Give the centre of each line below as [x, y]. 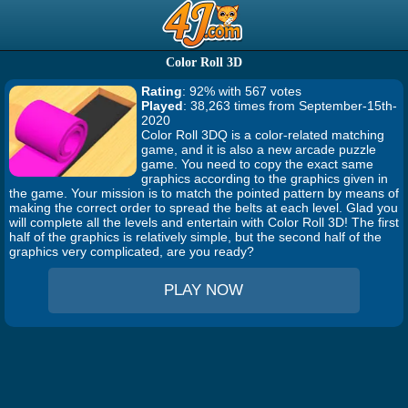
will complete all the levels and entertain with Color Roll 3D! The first [204, 222]
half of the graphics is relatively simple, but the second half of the [195, 237]
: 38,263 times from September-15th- [290, 106]
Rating [162, 91]
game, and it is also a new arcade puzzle [259, 149]
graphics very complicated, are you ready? [132, 251]
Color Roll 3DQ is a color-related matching [263, 135]
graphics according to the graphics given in [265, 178]
